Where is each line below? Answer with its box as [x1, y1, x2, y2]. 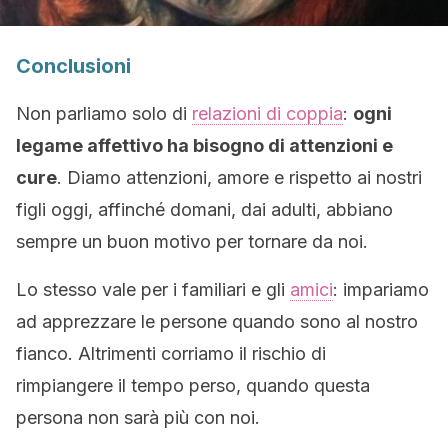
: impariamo [333, 279, 429, 300]
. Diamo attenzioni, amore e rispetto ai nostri [57, 167, 422, 188]
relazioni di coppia [192, 103, 343, 124]
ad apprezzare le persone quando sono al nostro [16, 311, 418, 332]
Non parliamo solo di [16, 103, 192, 124]
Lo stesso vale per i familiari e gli [16, 279, 290, 300]
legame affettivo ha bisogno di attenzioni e [16, 135, 393, 156]
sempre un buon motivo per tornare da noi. [16, 231, 368, 252]
